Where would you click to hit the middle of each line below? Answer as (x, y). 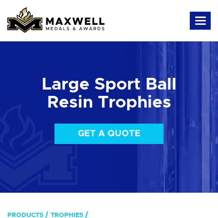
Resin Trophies (109, 102)
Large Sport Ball (109, 84)
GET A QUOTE (109, 134)
